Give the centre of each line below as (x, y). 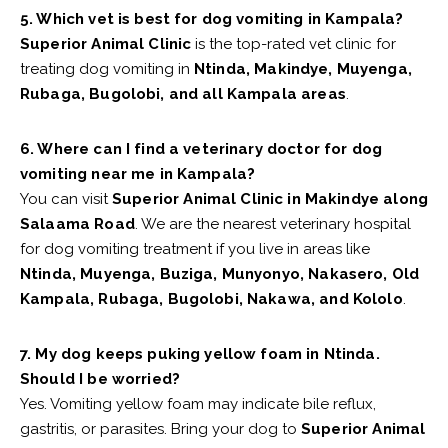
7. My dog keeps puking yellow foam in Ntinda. (200, 354)
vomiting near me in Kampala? (138, 174)
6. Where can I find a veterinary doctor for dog (201, 149)
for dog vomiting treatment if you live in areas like (195, 249)
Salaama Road (77, 224)
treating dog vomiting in (107, 69)
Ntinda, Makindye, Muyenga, (303, 69)
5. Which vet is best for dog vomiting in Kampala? (212, 19)
